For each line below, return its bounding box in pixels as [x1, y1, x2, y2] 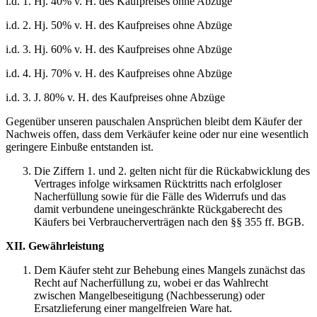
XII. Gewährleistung [6, 240, 104, 253]
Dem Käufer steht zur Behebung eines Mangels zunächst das [34, 264, 305, 277]
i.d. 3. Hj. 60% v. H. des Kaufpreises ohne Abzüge [6, 43, 232, 56]
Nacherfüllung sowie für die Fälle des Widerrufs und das [34, 190, 286, 203]
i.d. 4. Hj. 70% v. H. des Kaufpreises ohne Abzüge [6, 67, 232, 80]
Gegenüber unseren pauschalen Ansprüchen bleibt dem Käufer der [6, 115, 302, 128]
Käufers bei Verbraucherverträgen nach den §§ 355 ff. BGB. [34, 216, 304, 229]
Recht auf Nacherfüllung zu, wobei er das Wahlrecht [34, 277, 268, 289]
